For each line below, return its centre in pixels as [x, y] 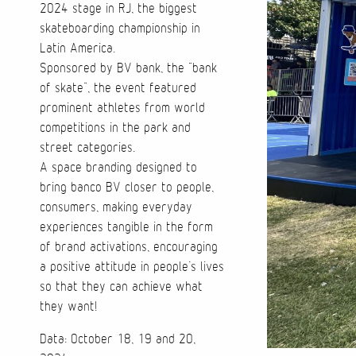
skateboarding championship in [120, 29]
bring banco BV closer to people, [127, 188]
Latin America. [77, 48]
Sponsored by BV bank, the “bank [128, 68]
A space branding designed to [118, 168]
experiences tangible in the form [126, 227]
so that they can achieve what [121, 287]
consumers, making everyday [116, 207]
